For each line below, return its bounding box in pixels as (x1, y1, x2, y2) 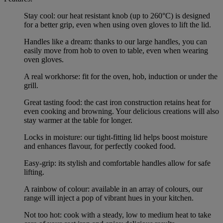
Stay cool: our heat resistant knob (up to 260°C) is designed (24, 11, 210, 20)
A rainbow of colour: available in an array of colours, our (24, 185, 203, 194)
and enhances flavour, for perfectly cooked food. (24, 142, 176, 151)
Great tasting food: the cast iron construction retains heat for (24, 98, 211, 107)
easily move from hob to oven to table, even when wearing (24, 46, 208, 55)
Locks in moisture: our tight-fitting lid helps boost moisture (24, 133, 208, 142)
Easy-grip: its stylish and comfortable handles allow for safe (24, 159, 211, 168)
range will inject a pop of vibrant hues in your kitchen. (24, 194, 194, 203)
